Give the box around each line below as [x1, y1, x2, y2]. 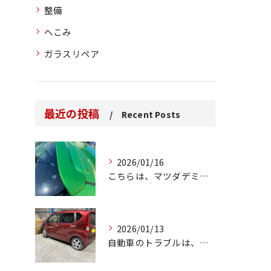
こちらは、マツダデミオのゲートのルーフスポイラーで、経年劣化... [200, 169, 209, 182]
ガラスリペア [44, 47, 100, 60]
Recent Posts [121, 108, 181, 120]
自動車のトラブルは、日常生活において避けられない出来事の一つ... [200, 235, 209, 249]
